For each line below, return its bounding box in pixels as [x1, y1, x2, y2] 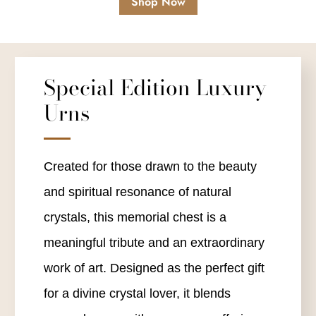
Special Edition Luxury [43, 71, 267, 104]
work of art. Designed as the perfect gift [43, 260, 265, 275]
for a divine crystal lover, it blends [43, 286, 231, 300]
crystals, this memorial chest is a [43, 209, 226, 224]
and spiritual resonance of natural [43, 184, 231, 199]
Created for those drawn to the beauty [43, 159, 257, 174]
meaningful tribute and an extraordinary [43, 235, 265, 250]
